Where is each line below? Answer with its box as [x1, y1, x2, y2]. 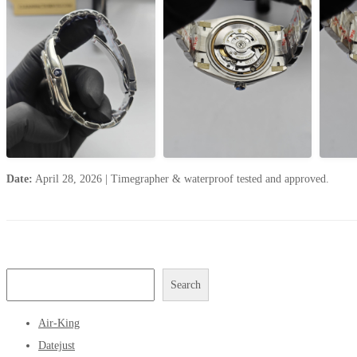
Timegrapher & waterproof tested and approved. [108, 173, 329, 186]
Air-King [38, 316, 80, 329]
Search [170, 278, 201, 291]
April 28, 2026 [33, 173, 105, 186]
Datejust [38, 339, 75, 351]
